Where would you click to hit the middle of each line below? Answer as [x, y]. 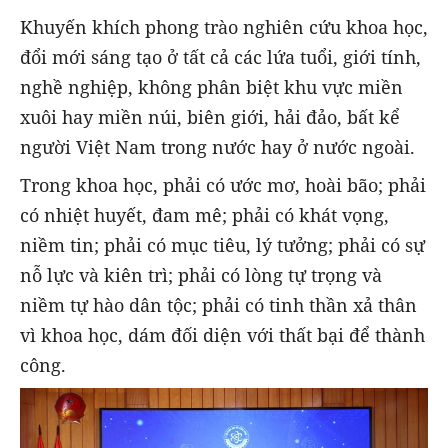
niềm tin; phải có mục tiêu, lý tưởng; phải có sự [222, 245]
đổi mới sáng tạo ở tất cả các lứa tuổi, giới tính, [220, 56]
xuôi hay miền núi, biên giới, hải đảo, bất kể [210, 116]
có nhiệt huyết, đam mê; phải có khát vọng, [204, 215]
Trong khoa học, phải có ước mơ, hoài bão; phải [223, 185]
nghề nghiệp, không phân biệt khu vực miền [211, 86]
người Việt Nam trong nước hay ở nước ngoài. [217, 146]
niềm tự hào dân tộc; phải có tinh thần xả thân [218, 305]
